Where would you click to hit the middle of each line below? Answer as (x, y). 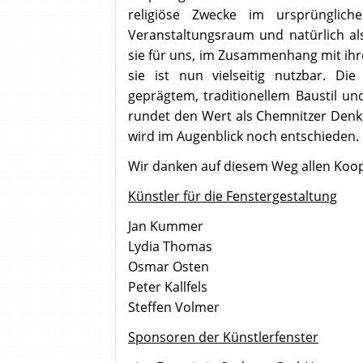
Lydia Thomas (170, 247)
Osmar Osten (169, 267)
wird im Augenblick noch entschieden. (243, 137)
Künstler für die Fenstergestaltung (233, 196)
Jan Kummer (166, 226)
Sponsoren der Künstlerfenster (223, 337)
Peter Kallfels (168, 287)
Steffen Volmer (174, 307)
